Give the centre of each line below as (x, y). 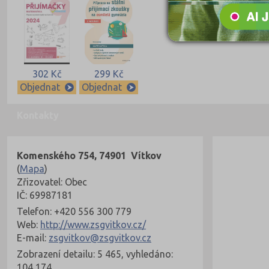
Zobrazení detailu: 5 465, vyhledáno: (95, 254)
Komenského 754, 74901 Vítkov (89, 156)
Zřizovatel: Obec (52, 182)
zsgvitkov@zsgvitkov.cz (100, 238)
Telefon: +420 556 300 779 (74, 212)
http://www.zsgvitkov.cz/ (93, 225)
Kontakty (38, 116)
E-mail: (33, 238)
